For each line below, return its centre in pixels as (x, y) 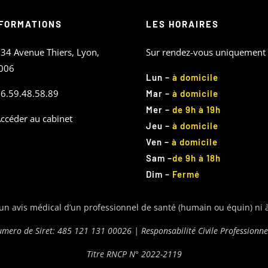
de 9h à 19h (197, 110)
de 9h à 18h (197, 158)
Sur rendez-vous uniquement (206, 52)
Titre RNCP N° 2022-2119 (134, 254)
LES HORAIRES (183, 24)
